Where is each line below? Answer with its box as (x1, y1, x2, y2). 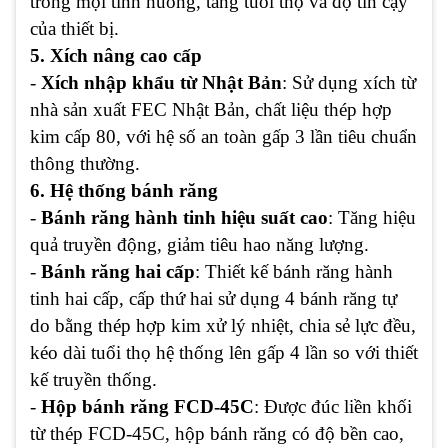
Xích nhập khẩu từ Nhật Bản (41, 71, 282, 93)
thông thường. (30, 152, 140, 174)
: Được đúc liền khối (254, 395, 412, 417)
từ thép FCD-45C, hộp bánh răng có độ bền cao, (30, 422, 404, 444)
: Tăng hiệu (328, 206, 416, 228)
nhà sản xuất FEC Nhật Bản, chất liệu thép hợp (30, 98, 392, 120)
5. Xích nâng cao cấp (30, 44, 202, 66)
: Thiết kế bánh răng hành (195, 260, 393, 282)
